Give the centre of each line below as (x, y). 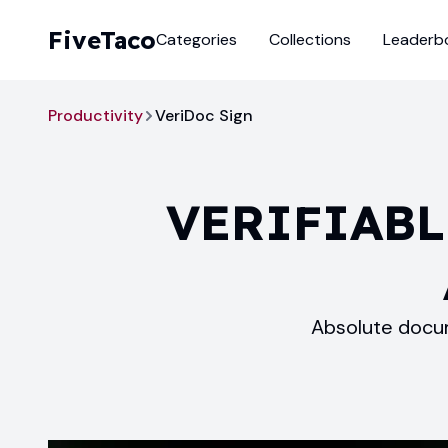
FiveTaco (102, 40)
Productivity (95, 115)
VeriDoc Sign (204, 115)
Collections (310, 39)
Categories (196, 39)
